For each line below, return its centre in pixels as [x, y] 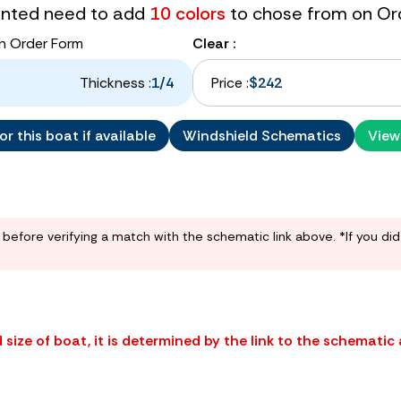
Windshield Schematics [262, 135]
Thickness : [115, 82]
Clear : [214, 43]
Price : [230, 82]
